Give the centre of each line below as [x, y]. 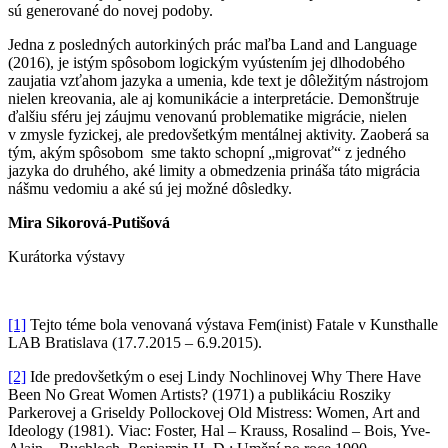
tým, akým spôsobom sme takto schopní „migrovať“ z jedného [207, 152]
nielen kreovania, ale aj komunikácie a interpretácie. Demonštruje [213, 98]
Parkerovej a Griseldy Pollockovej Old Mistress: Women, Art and [214, 412]
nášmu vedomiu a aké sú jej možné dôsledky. [150, 188]
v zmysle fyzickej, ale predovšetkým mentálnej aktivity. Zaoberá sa [218, 134]
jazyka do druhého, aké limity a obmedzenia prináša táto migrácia [214, 170]
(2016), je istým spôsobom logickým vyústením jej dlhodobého [206, 62]
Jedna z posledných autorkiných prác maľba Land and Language [212, 44]
